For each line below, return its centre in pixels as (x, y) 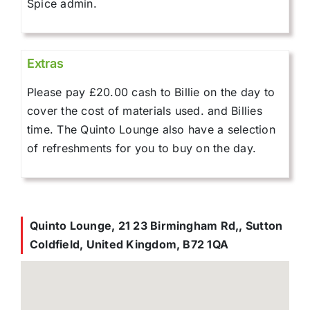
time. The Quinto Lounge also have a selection (151, 129)
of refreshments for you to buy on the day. (142, 148)
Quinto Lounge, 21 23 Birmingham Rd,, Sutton (156, 225)
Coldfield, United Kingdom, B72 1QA (129, 244)
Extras (45, 63)
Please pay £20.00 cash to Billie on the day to (151, 92)
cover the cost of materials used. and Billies (145, 110)
